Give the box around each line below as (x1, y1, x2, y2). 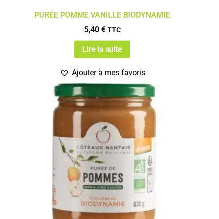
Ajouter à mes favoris (71, 67, 145, 77)
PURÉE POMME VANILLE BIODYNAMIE (34, 10, 170, 20)
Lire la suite (82, 44, 122, 54)
